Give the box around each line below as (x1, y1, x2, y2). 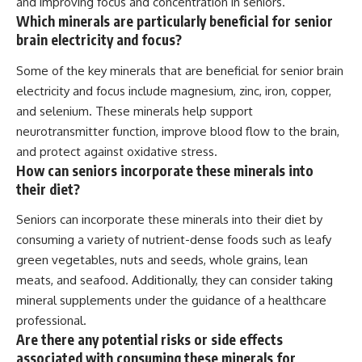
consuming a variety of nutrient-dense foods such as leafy (16, 232, 331, 248)
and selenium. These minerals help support (16, 103, 253, 119)
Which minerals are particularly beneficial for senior (16, 12, 333, 31)
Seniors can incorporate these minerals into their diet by (16, 212, 322, 228)
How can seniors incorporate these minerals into (16, 161, 314, 179)
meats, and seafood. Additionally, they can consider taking (16, 272, 333, 288)
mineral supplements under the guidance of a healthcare (16, 293, 326, 309)
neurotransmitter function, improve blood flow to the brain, (16, 123, 339, 139)
